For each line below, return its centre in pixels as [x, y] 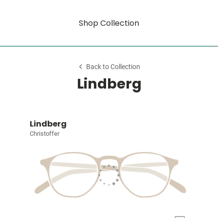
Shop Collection [109, 23]
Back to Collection [113, 67]
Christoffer [44, 134]
